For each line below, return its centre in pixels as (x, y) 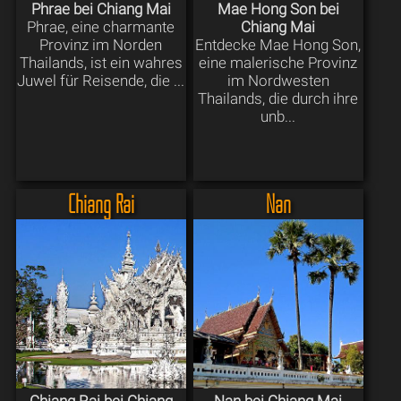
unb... (278, 116)
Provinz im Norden (101, 44)
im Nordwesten (278, 80)
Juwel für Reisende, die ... (101, 80)
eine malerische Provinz (278, 62)
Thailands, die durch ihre (278, 98)
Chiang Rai (101, 203)
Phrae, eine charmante (101, 26)
